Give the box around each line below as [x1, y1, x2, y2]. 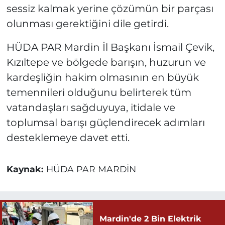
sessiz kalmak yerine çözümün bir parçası [6, 2, 213, 15]
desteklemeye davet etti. [6, 131, 130, 144]
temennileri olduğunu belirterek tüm [6, 86, 191, 98]
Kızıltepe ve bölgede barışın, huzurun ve [6, 56, 206, 68]
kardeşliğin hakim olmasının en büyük [6, 71, 199, 83]
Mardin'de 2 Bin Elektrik [99, 214, 201, 224]
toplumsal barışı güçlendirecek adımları [6, 116, 205, 129]
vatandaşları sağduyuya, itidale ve [6, 101, 175, 114]
